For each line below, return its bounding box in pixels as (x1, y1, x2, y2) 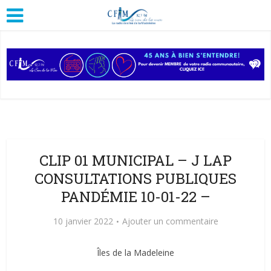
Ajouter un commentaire (122, 215, 218, 227)
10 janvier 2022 (53, 215, 113, 227)
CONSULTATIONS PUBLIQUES (34, 168, 237, 188)
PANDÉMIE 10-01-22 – (60, 186, 211, 206)
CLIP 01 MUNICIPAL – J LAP (39, 150, 232, 170)
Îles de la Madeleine (97, 246, 174, 258)
